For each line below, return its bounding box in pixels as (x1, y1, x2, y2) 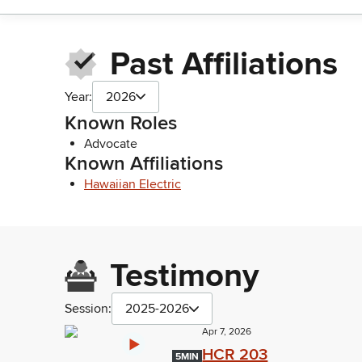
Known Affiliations (65, 151, 223, 175)
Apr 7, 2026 (202, 326, 252, 339)
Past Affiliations (110, 44, 338, 84)
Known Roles (65, 111, 177, 135)
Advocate (84, 135, 137, 152)
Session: (65, 301, 112, 318)
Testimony (110, 256, 259, 297)
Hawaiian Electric (84, 175, 181, 192)
